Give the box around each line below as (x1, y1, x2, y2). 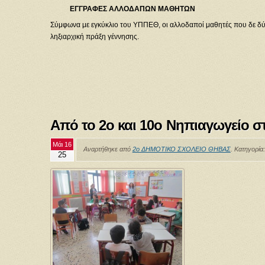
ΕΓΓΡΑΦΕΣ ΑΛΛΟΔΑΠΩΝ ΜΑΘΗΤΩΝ (50, 5, 195, 14)
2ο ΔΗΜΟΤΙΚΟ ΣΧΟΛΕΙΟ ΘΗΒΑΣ (132, 145, 231, 153)
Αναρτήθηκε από (83, 145, 132, 153)
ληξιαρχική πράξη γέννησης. (50, 33, 139, 41)
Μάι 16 (52, 140, 72, 148)
